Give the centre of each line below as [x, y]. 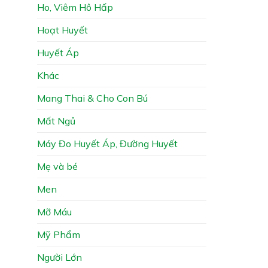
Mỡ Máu [54, 211]
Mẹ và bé [57, 166]
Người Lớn [60, 257]
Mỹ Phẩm [59, 234]
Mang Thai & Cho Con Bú [92, 98]
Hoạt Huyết [63, 30]
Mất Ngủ [56, 121]
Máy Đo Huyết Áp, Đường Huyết [107, 143]
